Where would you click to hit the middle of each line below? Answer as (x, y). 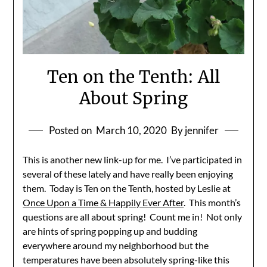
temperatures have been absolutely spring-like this (126, 259)
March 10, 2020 (131, 130)
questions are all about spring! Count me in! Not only (133, 216)
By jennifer (195, 130)
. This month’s (212, 202)
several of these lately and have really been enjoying (128, 173)
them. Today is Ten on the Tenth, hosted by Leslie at (127, 188)
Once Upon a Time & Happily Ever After (103, 202)
